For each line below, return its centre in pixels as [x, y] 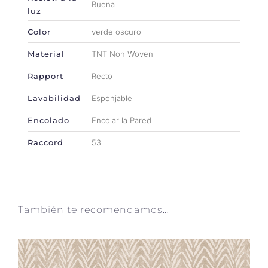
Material [46, 54]
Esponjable [112, 98]
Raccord [45, 142]
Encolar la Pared [121, 120]
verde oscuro [116, 31]
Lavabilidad [54, 98]
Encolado [48, 120]
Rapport [45, 76]
